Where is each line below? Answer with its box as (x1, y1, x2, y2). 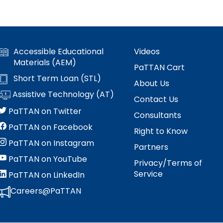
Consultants (134, 110, 181, 121)
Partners (134, 141, 168, 153)
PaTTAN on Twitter (6, 106, 82, 117)
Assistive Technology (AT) (10, 89, 114, 101)
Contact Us (134, 94, 178, 106)
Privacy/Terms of (134, 157, 202, 169)
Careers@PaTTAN (10, 185, 81, 197)
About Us (134, 78, 169, 90)
